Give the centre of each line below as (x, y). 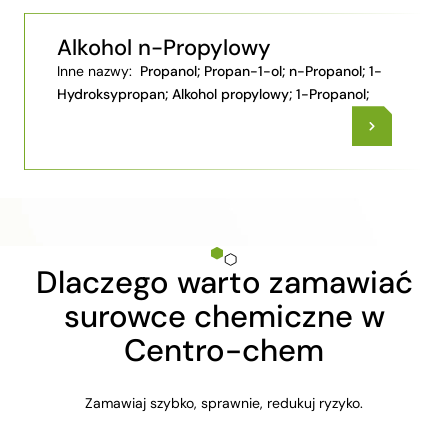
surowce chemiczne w (224, 317)
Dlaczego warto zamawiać (224, 283)
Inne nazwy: (96, 71)
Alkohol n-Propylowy (164, 48)
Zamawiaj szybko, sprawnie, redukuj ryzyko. (223, 403)
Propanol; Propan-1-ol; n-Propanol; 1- (259, 71)
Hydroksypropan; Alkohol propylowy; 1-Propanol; (213, 94)
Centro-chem (224, 351)
